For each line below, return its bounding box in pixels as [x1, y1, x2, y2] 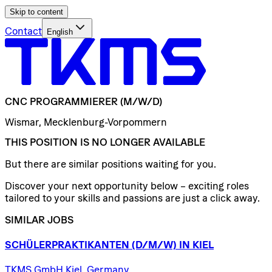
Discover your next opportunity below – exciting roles [5, 180, 249, 191]
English [47, 27, 73, 36]
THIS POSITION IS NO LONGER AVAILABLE [5, 136, 205, 148]
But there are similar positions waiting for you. [5, 158, 216, 169]
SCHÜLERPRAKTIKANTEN [5, 239, 129, 251]
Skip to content [10, 7, 63, 16]
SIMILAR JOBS [5, 214, 73, 225]
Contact [5, 25, 42, 36]
